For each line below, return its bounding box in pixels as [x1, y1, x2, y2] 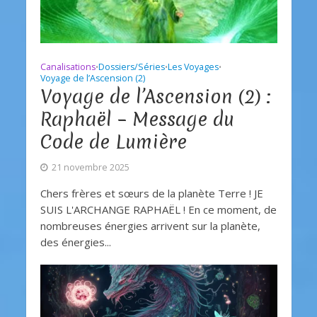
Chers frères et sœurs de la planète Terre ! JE [40, 186, 263, 201]
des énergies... [40, 235, 111, 250]
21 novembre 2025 [51, 161, 129, 174]
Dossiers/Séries [98, 61, 165, 74]
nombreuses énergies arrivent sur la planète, [40, 219, 260, 234]
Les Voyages [167, 61, 219, 74]
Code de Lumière [40, 129, 187, 156]
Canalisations [40, 61, 96, 74]
